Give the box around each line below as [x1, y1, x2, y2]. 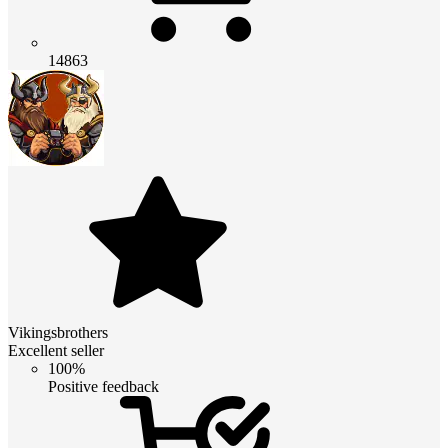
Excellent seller [8, 341, 104, 359]
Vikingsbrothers [8, 323, 108, 341]
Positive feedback [48, 377, 159, 395]
